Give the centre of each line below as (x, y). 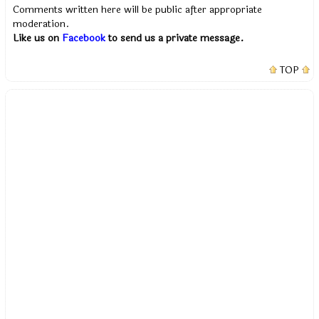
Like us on (38, 38)
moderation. (41, 24)
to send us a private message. (175, 38)
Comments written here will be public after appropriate (138, 10)
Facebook (84, 38)
